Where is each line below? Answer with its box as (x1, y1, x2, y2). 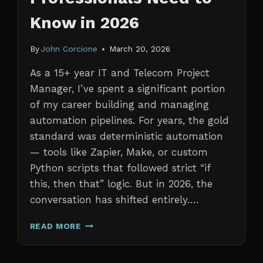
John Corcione (41, 44, 97, 54)
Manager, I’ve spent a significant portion (29, 83, 225, 95)
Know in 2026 (29, 12, 139, 32)
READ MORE (29, 221, 82, 231)
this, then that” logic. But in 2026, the (29, 178, 213, 190)
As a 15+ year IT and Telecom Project (29, 67, 210, 79)
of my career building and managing (29, 99, 209, 111)
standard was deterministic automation (29, 130, 223, 143)
